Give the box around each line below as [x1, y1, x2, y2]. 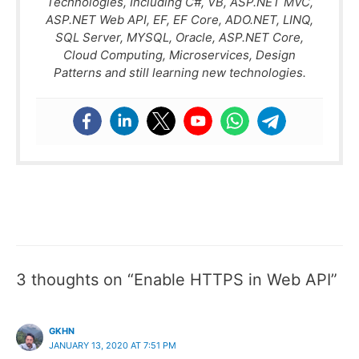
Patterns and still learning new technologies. [53, 64, 306, 80]
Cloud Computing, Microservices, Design [63, 46, 296, 63]
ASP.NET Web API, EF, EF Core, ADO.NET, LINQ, [46, 11, 313, 27]
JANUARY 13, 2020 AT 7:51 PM [49, 339, 177, 351]
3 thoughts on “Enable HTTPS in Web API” [16, 269, 337, 289]
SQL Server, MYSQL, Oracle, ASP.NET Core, [55, 29, 304, 45]
